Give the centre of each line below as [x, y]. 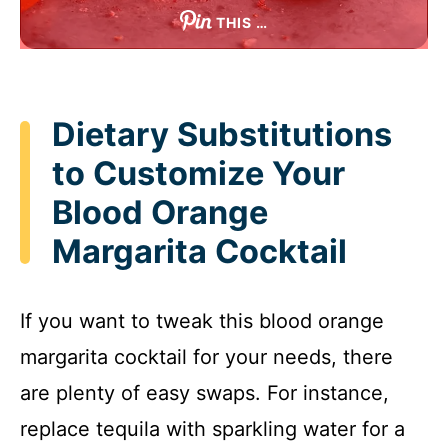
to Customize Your [198, 173]
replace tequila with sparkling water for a [212, 429]
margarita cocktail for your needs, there [206, 357]
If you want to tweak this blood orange [202, 321]
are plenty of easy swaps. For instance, [204, 393]
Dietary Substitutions [222, 134]
